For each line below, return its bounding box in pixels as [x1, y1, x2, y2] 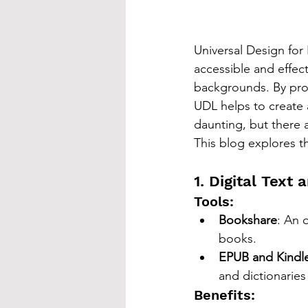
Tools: [194, 193, 234, 210]
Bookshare [219, 212, 277, 228]
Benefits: [194, 287, 255, 304]
